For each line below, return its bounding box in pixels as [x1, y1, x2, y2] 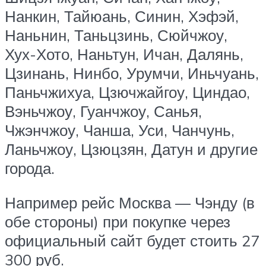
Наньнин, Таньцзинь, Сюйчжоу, [5, 26, 227, 45]
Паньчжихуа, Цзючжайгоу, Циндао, [5, 83, 250, 102]
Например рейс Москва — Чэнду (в [5, 192, 255, 212]
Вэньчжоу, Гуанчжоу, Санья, [5, 102, 202, 121]
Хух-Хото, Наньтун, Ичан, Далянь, [5, 45, 243, 64]
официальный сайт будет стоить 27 [5, 230, 259, 250]
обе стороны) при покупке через [5, 211, 230, 231]
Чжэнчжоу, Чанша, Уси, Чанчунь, [5, 121, 235, 140]
